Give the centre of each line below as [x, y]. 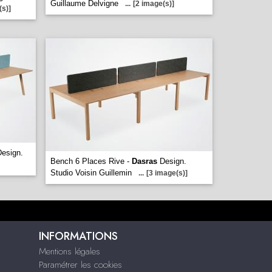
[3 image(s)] [167, 173]
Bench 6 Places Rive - [91, 161]
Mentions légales [69, 251]
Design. [172, 161]
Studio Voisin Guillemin [91, 173]
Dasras [144, 161]
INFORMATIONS [78, 236]
